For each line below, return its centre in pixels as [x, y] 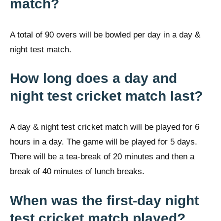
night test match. [41, 49]
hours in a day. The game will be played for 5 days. [104, 142]
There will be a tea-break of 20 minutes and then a [102, 157]
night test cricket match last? [106, 96]
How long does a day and [93, 78]
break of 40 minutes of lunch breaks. [77, 172]
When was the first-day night [104, 200]
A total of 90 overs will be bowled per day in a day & [105, 35]
